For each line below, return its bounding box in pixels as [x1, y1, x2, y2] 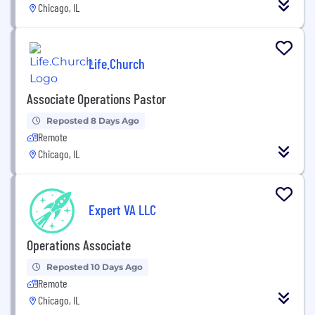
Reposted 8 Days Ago [46, 115, 139, 126]
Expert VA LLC [89, 201, 156, 219]
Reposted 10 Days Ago [46, 261, 143, 272]
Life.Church [89, 55, 145, 72]
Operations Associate [27, 236, 131, 253]
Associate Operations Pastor [27, 89, 166, 107]
